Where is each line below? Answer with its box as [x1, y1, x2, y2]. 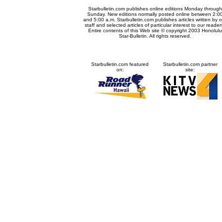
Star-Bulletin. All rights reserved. [118, 33, 191, 39]
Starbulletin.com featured [91, 61, 149, 67]
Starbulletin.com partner [163, 61, 218, 67]
